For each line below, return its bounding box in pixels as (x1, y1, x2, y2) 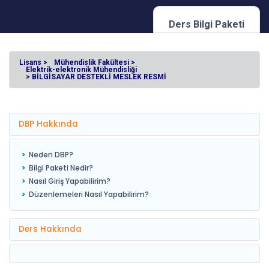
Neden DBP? (29, 150, 73, 160)
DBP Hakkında (19, 118, 78, 130)
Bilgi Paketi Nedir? (29, 163, 93, 173)
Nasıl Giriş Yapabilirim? (29, 176, 110, 186)
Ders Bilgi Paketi (169, 19, 244, 30)
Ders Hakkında (19, 223, 82, 235)
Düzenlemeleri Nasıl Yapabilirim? (29, 189, 149, 199)
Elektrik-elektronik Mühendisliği (25, 65, 137, 74)
